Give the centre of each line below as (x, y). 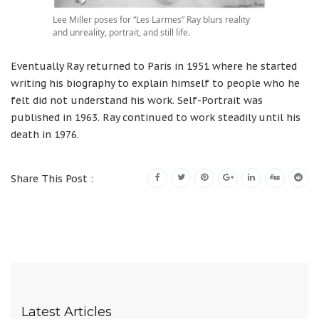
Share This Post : (52, 179)
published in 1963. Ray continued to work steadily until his (156, 117)
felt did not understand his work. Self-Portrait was (137, 100)
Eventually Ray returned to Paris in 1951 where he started (154, 66)
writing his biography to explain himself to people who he (155, 83)
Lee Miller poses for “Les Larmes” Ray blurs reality (151, 20)
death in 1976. (45, 135)
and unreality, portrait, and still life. (121, 32)
